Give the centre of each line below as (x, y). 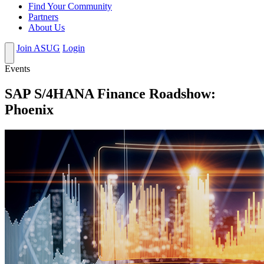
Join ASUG (38, 48)
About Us (47, 28)
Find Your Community (70, 6)
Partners (43, 17)
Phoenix (29, 110)
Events (17, 69)
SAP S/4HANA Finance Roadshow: (110, 94)
